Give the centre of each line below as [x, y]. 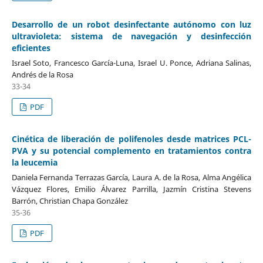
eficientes [31, 48]
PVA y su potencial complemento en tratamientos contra [131, 150]
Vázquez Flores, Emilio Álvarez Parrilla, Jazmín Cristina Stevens [131, 189]
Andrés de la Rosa [42, 74]
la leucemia [34, 162]
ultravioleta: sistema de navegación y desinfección [131, 36]
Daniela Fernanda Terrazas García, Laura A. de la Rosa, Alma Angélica [131, 177]
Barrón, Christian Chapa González [70, 200]
